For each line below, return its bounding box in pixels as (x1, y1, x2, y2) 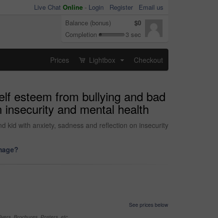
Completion (65, 30, 97, 39)
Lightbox (87, 54, 117, 65)
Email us (139, 2, 163, 12)
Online (63, 2, 83, 12)
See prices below (129, 201, 168, 208)
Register (109, 2, 133, 12)
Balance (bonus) (65, 18, 111, 27)
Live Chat (34, 2, 63, 12)
